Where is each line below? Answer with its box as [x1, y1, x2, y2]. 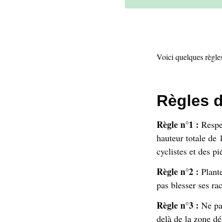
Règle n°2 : [157, 165, 201, 178]
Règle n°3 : [157, 199, 199, 212]
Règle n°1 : [157, 117, 199, 131]
